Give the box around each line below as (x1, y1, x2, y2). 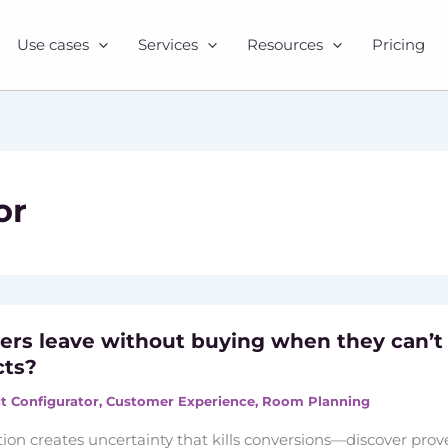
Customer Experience (106, 392, 256, 409)
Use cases (16, 35, 89, 54)
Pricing (371, 35, 425, 54)
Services (137, 35, 198, 54)
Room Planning (262, 392, 371, 409)
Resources (246, 35, 323, 54)
